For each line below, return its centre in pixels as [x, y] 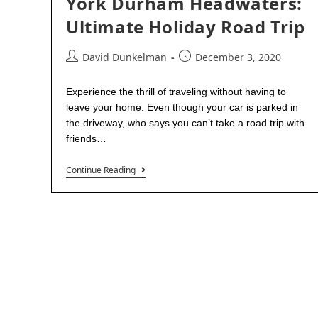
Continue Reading [101, 170]
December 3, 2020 [238, 57]
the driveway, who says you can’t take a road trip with [185, 123]
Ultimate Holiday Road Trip [186, 27]
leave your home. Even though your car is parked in [182, 107]
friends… [86, 138]
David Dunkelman [125, 57]
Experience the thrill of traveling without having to [176, 92]
